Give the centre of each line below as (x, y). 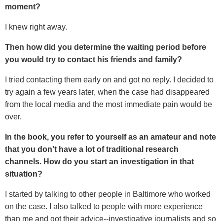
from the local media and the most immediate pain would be (109, 104)
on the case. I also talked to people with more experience (104, 206)
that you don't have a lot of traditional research (92, 149)
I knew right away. (36, 27)
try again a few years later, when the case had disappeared (107, 92)
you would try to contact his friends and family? (93, 59)
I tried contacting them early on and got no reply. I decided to (109, 79)
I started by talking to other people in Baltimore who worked (108, 194)
